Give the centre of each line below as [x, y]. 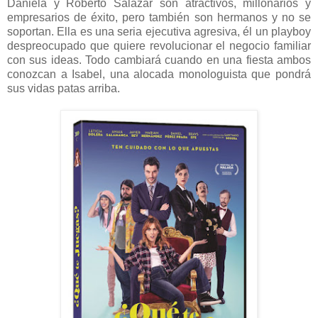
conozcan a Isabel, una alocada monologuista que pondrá [159, 75]
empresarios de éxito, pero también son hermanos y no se [159, 18]
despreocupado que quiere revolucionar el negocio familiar [159, 46]
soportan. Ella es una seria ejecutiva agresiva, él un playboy [159, 32]
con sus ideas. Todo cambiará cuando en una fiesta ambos [159, 60]
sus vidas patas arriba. [64, 89]
